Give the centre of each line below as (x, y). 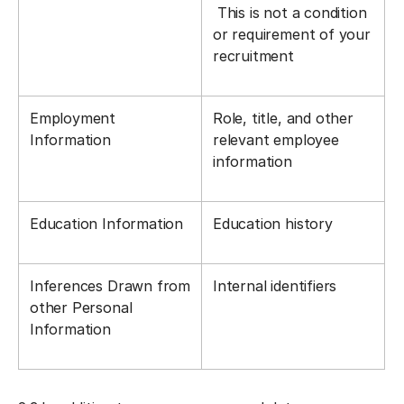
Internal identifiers (275, 286)
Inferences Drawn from (110, 286)
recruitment (253, 56)
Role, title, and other (283, 118)
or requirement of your (292, 34)
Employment (73, 118)
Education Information (107, 224)
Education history (273, 224)
